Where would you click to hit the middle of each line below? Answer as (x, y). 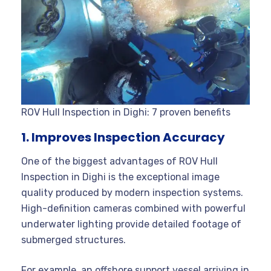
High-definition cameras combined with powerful (133, 208)
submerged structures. (73, 240)
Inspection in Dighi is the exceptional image (120, 177)
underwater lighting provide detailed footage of (131, 224)
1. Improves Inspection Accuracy (123, 137)
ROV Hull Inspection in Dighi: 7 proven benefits (126, 112)
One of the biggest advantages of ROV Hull (119, 161)
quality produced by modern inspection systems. (132, 192)
